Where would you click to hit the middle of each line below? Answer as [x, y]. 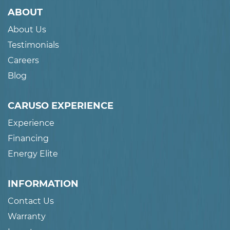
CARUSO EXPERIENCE [61, 106]
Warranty [27, 217]
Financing [28, 139]
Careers [23, 61]
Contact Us [31, 201]
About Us [27, 30]
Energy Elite [33, 154]
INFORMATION [43, 184]
